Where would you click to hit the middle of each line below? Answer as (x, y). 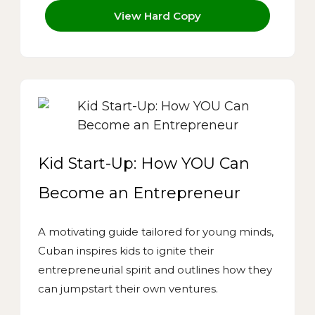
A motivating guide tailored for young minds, (156, 232)
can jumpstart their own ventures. (128, 289)
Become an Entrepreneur (139, 193)
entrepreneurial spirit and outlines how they (155, 270)
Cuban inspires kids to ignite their (126, 251)
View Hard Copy (157, 16)
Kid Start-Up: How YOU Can (144, 164)
